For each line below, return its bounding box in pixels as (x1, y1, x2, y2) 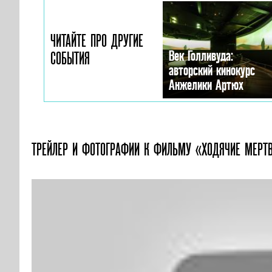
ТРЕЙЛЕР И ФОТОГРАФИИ (32, 140, 144, 159)
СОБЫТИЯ (50, 49, 90, 68)
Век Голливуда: (169, 48, 233, 63)
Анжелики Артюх (169, 77, 243, 92)
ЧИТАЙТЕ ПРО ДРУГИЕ (50, 31, 143, 50)
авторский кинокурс (169, 63, 255, 78)
